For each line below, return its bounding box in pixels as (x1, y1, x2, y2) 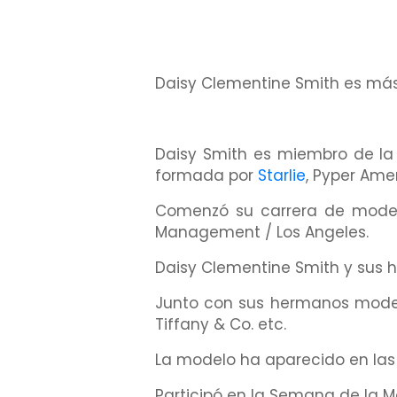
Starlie (258, 165, 306, 187)
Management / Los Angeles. (155, 222, 369, 244)
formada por (155, 165, 258, 187)
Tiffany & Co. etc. (155, 314, 286, 336)
